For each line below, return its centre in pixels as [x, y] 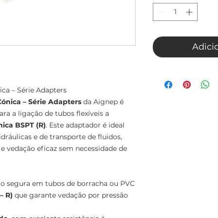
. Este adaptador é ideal [85, 125]
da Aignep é [102, 101]
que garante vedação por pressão [70, 195]
